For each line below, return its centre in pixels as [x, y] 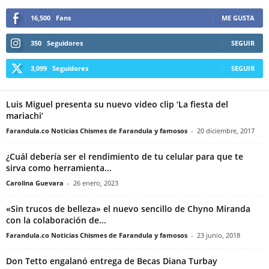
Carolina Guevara [35, 183]
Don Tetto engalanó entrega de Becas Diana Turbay [112, 261]
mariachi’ [25, 116]
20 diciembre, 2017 [226, 131]
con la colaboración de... [56, 220]
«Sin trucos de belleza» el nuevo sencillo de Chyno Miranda [128, 209]
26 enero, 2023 [96, 183]
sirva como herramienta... [59, 168]
